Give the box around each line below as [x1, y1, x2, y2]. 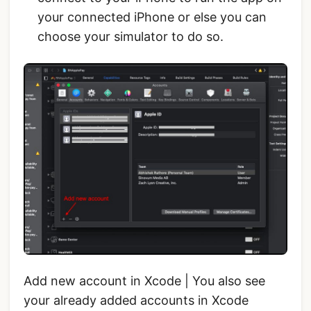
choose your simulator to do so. [37, 29, 224, 44]
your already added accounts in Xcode [24, 292, 249, 308]
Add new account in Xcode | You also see [24, 273, 265, 288]
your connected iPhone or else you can [37, 10, 267, 25]
